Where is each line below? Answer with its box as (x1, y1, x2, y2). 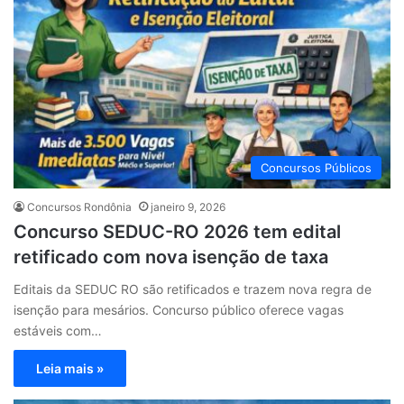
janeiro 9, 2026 (151, 200, 225, 214)
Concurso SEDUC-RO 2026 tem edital (14, 221, 341, 243)
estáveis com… (14, 323, 102, 338)
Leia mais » (36, 361, 104, 376)
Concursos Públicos (261, 161, 372, 175)
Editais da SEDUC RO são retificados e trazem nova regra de (14, 281, 372, 297)
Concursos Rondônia (27, 200, 132, 214)
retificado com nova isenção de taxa (14, 246, 328, 268)
